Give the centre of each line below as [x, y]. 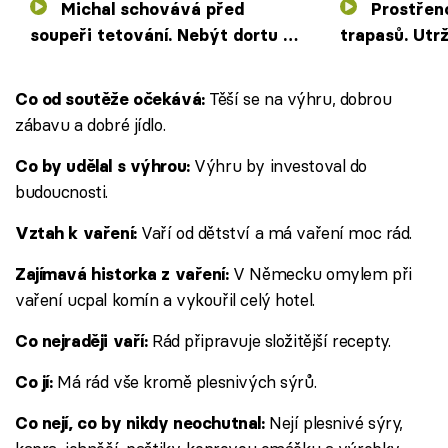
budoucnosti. [61, 192]
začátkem [380, 87]
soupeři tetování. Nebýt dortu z [161, 35]
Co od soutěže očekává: [110, 99]
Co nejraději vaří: [81, 341]
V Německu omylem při [320, 274]
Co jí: [34, 382]
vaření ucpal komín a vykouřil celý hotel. [165, 300]
